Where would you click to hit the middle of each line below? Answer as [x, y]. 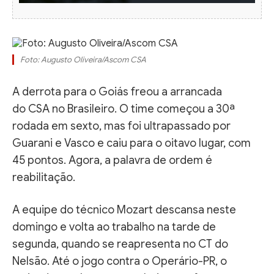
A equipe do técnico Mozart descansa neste [124, 209]
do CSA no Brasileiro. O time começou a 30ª [124, 109]
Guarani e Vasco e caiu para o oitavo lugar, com [131, 143]
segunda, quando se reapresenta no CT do [120, 244]
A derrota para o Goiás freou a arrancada [117, 91]
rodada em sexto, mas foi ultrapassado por [121, 126]
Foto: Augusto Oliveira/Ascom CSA [83, 59]
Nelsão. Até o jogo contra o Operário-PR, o [120, 261]
